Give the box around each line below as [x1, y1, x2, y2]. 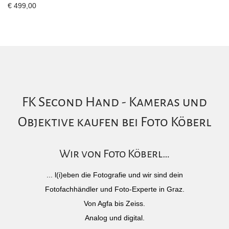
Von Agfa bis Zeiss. [84, 199, 145, 208]
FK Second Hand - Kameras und [22, 95, 207, 109]
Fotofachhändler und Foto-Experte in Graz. [44, 185, 185, 193]
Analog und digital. [84, 214, 145, 222]
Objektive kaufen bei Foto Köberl [17, 115, 212, 129]
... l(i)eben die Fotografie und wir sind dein [46, 171, 183, 179]
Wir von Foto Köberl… [59, 148, 170, 160]
